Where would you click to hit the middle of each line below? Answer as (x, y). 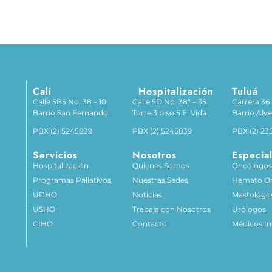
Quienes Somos (161, 165)
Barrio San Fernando (71, 113)
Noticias (148, 195)
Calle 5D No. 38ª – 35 (170, 102)
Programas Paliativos (72, 180)
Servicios (56, 155)
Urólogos (249, 209)
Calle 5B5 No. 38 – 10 (70, 102)
